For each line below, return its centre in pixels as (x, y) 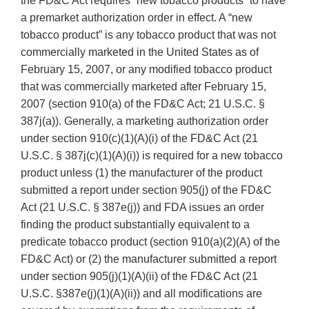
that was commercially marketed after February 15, (143, 87)
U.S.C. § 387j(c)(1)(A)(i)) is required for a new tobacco (152, 156)
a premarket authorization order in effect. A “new (137, 18)
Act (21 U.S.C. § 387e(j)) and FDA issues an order (142, 208)
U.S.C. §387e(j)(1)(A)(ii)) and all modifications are (141, 294)
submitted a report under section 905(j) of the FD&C (146, 190)
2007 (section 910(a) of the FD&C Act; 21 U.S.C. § (143, 104)
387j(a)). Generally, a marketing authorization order (144, 121)
